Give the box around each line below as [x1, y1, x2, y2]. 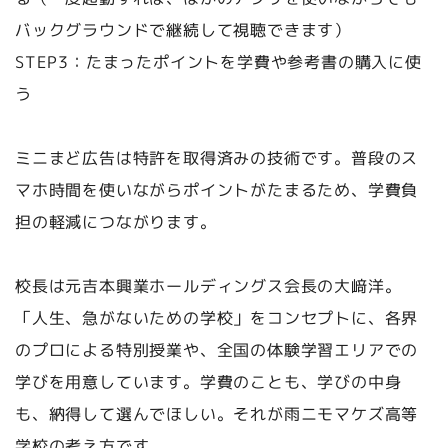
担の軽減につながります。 [14, 210, 217, 233]
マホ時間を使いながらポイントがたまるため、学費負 [14, 178, 419, 201]
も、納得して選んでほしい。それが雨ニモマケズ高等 [14, 402, 419, 425]
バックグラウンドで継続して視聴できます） [14, 18, 351, 41]
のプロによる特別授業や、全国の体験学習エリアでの [15, 338, 419, 361]
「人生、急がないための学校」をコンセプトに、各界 [15, 306, 419, 329]
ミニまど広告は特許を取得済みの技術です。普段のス [15, 146, 419, 169]
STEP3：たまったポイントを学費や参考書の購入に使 [15, 50, 422, 73]
